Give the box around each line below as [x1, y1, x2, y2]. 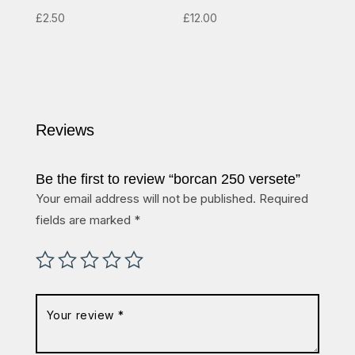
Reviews [35, 121, 94, 139]
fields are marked [35, 212, 134, 228]
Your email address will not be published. [35, 191, 256, 207]
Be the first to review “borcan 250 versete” [35, 171, 300, 188]
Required [258, 191, 308, 207]
